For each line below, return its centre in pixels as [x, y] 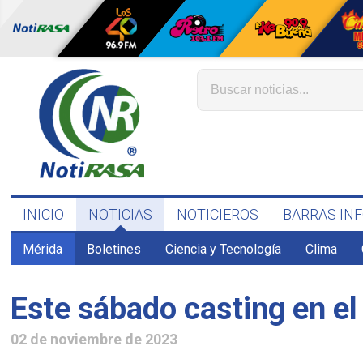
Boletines [114, 249]
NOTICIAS [121, 214]
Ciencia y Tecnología [224, 249]
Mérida [43, 249]
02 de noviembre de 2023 [94, 339]
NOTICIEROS [218, 214]
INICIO [44, 214]
